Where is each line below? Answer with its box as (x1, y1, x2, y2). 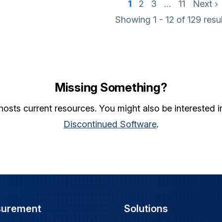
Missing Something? (55, 80, 167, 95)
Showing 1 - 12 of (115, 14, 188, 25)
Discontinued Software (63, 118, 157, 129)
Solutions (124, 202, 168, 215)
